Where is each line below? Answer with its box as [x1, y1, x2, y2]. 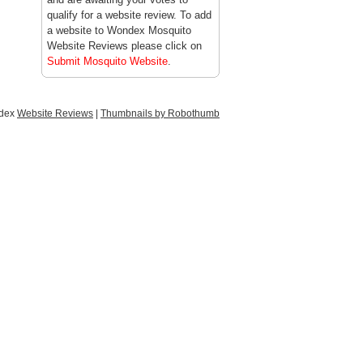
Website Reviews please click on [47, 40, 202, 52]
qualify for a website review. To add [47, 9, 211, 21]
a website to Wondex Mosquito [47, 24, 191, 36]
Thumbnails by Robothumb [100, 108, 220, 119]
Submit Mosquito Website [47, 55, 168, 67]
